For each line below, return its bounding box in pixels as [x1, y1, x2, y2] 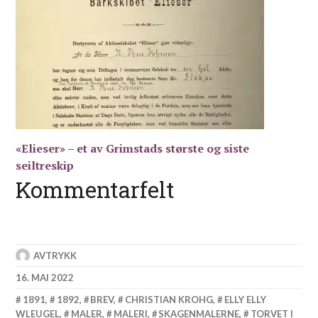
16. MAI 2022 [16, 271, 75, 283]
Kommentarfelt [16, 175, 175, 204]
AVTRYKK [33, 249, 77, 261]
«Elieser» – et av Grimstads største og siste [16, 140, 250, 156]
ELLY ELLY [224, 293, 266, 305]
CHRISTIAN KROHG [124, 293, 213, 305]
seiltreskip [16, 157, 75, 173]
